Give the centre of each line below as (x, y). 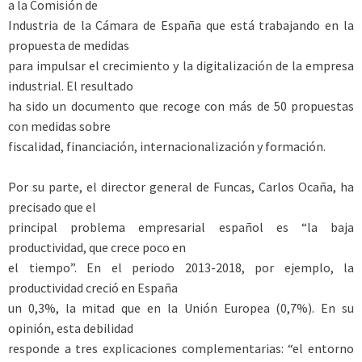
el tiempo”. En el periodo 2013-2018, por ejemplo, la (181, 268)
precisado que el (52, 207)
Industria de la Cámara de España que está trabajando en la (181, 25)
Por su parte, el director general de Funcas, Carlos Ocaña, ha (181, 187)
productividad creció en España (93, 288)
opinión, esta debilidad (71, 328)
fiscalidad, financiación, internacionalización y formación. (167, 146)
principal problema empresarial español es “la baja (181, 227)
